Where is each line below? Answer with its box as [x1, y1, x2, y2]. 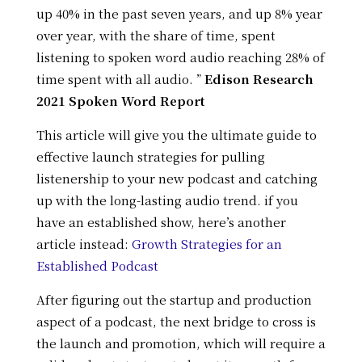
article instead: [36, 234, 132, 252]
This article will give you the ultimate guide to [36, 125, 317, 143]
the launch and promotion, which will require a [36, 334, 326, 351]
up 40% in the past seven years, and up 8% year [36, 4, 322, 22]
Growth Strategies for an [131, 234, 282, 252]
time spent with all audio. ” [36, 69, 204, 87]
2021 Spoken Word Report [36, 91, 204, 109]
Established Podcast [36, 256, 158, 274]
